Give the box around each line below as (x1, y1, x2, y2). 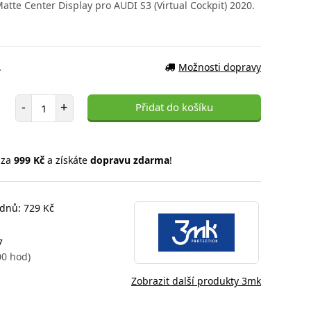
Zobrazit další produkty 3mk (131, 274, 261, 287)
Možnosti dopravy (178, 60, 261, 74)
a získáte (44, 153, 90, 167)
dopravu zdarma (90, 153, 169, 167)
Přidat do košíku (135, 100, 213, 114)
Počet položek (31, 94, 94, 107)
